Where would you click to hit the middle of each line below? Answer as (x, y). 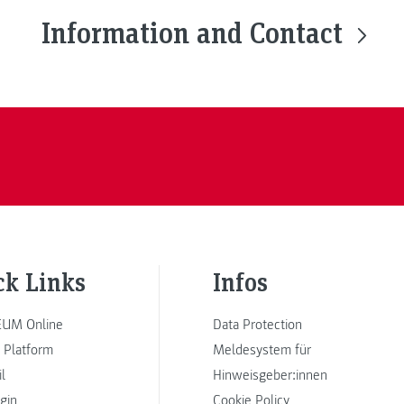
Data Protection (257, 324)
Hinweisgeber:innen (270, 375)
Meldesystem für (262, 349)
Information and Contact (196, 32)
